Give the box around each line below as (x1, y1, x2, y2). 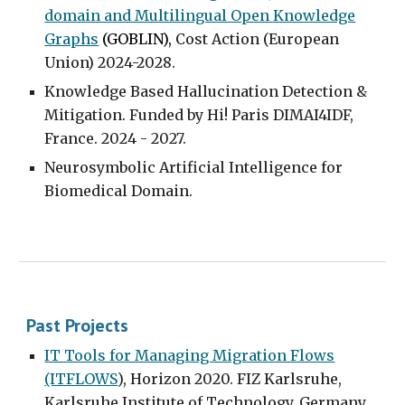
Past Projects (26, 314, 129, 337)
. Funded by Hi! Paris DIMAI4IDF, (122, 106, 354, 124)
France (44, 129, 95, 147)
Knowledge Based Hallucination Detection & (44, 82, 368, 100)
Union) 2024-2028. (44, 53, 176, 71)
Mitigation (44, 106, 123, 124)
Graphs (44, 30, 99, 48)
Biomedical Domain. (44, 182, 193, 200)
